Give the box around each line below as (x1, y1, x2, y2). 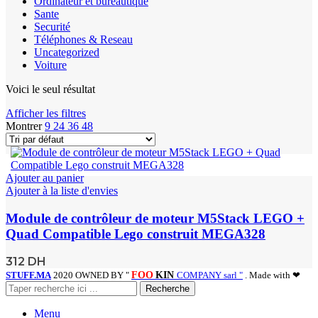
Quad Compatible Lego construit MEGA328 (6, 226, 265, 241)
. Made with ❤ (243, 270, 300, 281)
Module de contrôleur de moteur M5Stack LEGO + (6, 210, 305, 226)
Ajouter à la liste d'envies (6, 184, 118, 197)
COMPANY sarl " (177, 270, 243, 281)
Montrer (6, 119, 45, 132)
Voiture (34, 58, 67, 71)
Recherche (146, 283, 190, 295)
